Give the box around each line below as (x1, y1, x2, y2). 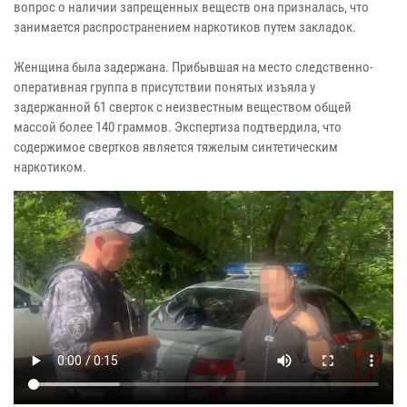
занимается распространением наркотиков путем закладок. (14, 18, 356, 35)
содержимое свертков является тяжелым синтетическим (14, 138, 338, 155)
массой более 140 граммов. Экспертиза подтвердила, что (14, 118, 342, 135)
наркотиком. (14, 158, 86, 175)
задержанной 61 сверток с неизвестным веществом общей (14, 98, 352, 115)
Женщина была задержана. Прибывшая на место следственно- (14, 58, 373, 75)
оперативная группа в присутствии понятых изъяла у (14, 78, 315, 95)
